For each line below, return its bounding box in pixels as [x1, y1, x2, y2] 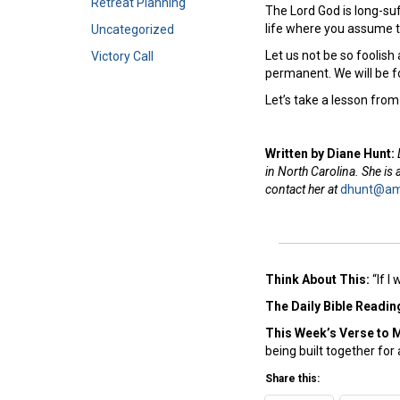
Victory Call [91, 49, 154, 63]
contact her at [265, 181, 340, 196]
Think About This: [265, 271, 372, 287]
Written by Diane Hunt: [265, 146, 397, 161]
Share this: [265, 371, 320, 385]
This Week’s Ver [265, 325, 360, 340]
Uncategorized [91, 22, 174, 37]
